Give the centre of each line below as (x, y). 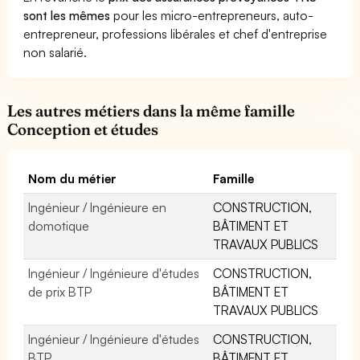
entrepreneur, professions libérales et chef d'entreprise (176, 33)
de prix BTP (60, 291)
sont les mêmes (67, 15)
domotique (59, 225)
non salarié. (55, 52)
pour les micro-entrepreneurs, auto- (212, 15)
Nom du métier (73, 178)
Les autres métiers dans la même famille (151, 110)
